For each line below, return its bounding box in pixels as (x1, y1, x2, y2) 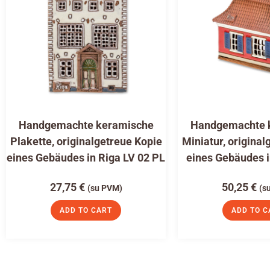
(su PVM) (87, 183, 122, 194)
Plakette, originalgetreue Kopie (10, 135, 162, 148)
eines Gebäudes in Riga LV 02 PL (7, 151, 165, 165)
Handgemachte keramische (18, 119, 154, 132)
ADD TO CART (60, 206, 112, 215)
